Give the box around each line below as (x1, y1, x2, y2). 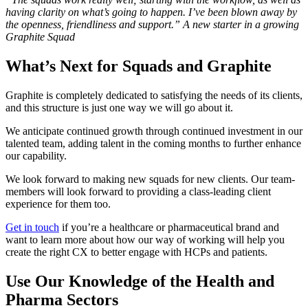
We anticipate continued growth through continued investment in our (5, 124, 302, 137)
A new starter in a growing (183, 19, 299, 31)
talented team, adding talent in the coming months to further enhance (5, 137, 301, 149)
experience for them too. (5, 197, 111, 210)
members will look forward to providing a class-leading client (5, 185, 271, 197)
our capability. (5, 149, 69, 162)
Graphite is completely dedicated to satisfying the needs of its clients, (5, 89, 302, 101)
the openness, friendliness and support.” (5, 19, 183, 31)
